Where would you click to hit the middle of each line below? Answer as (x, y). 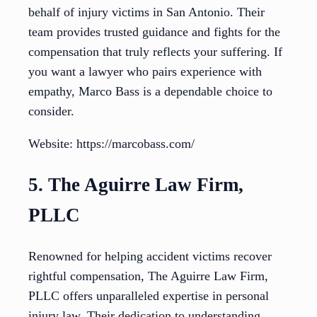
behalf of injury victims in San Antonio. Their (146, 12)
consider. (51, 111)
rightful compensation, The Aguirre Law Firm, (148, 276)
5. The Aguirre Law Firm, (136, 184)
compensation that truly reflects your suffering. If (155, 52)
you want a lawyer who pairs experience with (145, 72)
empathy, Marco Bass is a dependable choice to (150, 92)
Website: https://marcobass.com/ (111, 144)
